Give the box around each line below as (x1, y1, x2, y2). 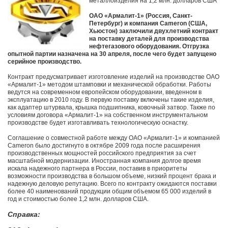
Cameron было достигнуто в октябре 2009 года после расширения (8, 142, 201, 150)
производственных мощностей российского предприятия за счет (8, 150, 196, 157)
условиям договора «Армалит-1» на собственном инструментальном (8, 111, 208, 119)
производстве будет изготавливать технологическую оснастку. (8, 119, 188, 127)
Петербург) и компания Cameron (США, (89, 20, 207, 27)
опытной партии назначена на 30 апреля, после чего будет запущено (8, 50, 216, 58)
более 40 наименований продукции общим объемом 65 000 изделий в (8, 188, 211, 195)
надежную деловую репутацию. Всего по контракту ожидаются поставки (8, 180, 217, 188)
